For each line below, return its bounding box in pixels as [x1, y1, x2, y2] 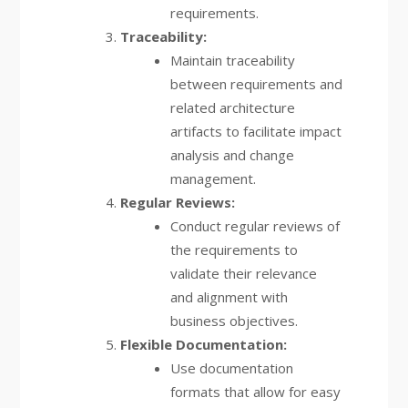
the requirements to [169, 240, 298, 259]
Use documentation [169, 359, 293, 377]
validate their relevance [169, 264, 317, 282]
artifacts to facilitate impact [169, 122, 342, 140]
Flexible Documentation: [119, 335, 287, 353]
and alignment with [169, 288, 288, 306]
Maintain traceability [169, 51, 295, 69]
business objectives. [169, 311, 298, 330]
